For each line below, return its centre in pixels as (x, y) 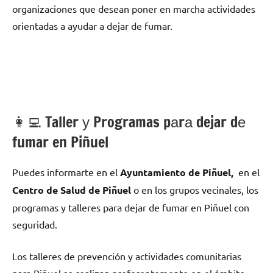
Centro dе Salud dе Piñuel (72, 190)
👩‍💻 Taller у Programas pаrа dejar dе (129, 122)
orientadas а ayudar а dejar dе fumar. (92, 26)
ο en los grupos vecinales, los (195, 190)
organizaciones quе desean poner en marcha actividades (134, 9)
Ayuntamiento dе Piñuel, (178, 172)
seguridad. (35, 225)
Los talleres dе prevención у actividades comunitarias (127, 256)
